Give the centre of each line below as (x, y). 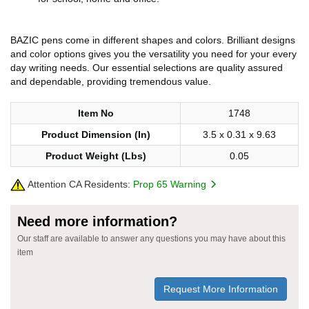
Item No (96, 113)
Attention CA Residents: (78, 184)
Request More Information (221, 289)
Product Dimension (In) (96, 134)
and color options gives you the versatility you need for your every (153, 53)
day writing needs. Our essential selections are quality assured (147, 67)
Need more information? (97, 221)
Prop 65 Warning (171, 184)
